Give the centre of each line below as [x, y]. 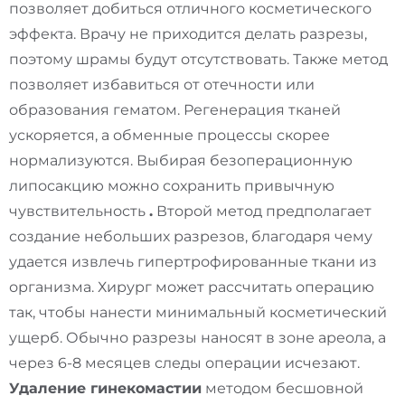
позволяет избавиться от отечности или [162, 85]
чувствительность [79, 212]
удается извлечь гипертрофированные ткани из [193, 262]
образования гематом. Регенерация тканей [175, 110]
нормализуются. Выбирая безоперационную [181, 161]
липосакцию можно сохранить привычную [172, 186]
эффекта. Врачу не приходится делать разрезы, [188, 34]
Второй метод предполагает [262, 212]
